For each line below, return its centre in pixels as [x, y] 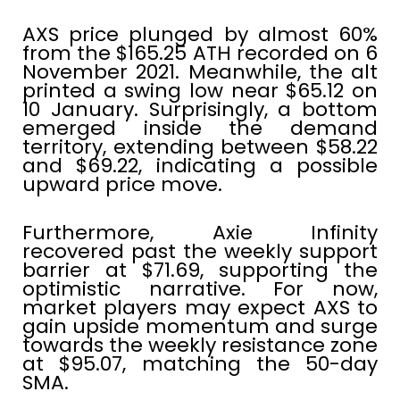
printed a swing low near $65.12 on [200, 91]
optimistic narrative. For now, [200, 289]
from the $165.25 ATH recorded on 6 [200, 54]
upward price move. [122, 185]
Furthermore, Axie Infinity [200, 233]
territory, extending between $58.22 [200, 147]
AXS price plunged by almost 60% [200, 35]
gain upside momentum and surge [200, 327]
